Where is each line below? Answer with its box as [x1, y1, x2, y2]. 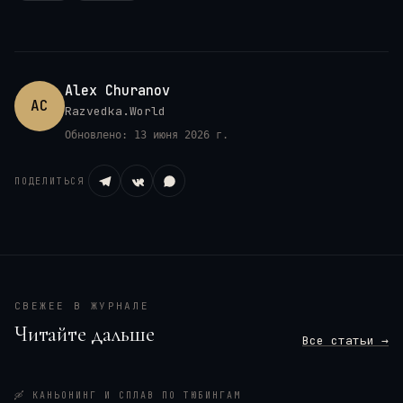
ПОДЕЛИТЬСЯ [14, 175, 85, 187]
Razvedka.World [65, 103, 166, 120]
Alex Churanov [65, 82, 170, 101]
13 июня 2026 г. [134, 129, 228, 142]
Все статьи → [302, 333, 389, 349]
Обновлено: [65, 129, 134, 142]
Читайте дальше [14, 321, 155, 348]
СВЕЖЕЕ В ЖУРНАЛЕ [14, 300, 150, 313]
